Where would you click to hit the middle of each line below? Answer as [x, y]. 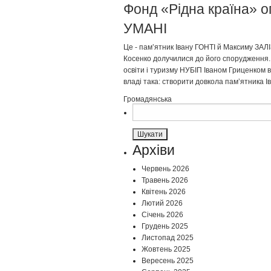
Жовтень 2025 [166, 250]
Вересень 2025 [168, 261]
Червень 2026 [165, 169]
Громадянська [148, 99]
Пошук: [143, 108]
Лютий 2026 [162, 204]
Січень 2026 [162, 215]
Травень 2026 [165, 181]
